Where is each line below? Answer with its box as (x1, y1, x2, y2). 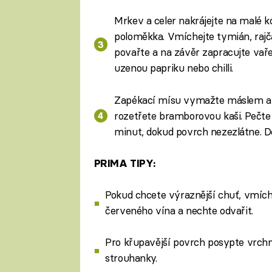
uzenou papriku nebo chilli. (114, 61, 233, 75)
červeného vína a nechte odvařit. (105, 204, 253, 217)
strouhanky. (105, 251, 157, 265)
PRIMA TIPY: (93, 157, 155, 169)
